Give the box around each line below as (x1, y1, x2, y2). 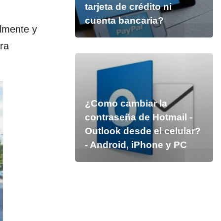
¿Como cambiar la (84, 98, 167, 109)
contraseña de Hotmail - (84, 112, 192, 122)
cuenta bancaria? (84, 15, 164, 26)
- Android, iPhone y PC (84, 140, 187, 150)
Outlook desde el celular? (84, 126, 201, 136)
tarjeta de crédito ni (84, 1, 172, 12)
